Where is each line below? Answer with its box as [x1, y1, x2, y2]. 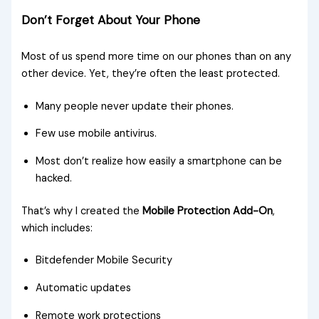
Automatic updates [36, 281, 132, 296]
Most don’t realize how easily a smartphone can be [36, 154, 283, 168]
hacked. [36, 171, 73, 185]
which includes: [21, 221, 93, 235]
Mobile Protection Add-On [142, 204, 273, 218]
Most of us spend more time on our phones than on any [21, 49, 292, 63]
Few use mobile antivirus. [36, 127, 157, 141]
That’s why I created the [21, 204, 143, 218]
